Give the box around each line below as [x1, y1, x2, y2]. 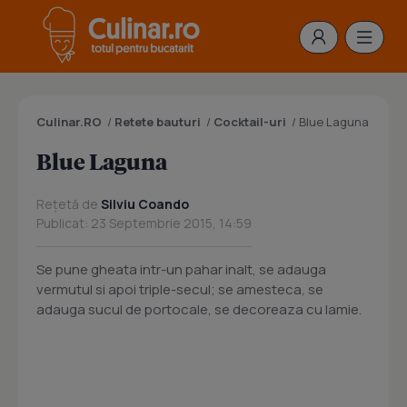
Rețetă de [36, 195, 101, 213]
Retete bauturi [114, 114, 201, 130]
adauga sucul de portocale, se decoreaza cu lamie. [36, 300, 362, 319]
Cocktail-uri [213, 114, 286, 130]
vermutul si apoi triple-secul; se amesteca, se [36, 280, 323, 299]
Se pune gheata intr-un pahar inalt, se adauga [36, 260, 326, 279]
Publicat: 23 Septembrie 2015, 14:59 [36, 214, 252, 232]
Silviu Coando [101, 195, 189, 213]
